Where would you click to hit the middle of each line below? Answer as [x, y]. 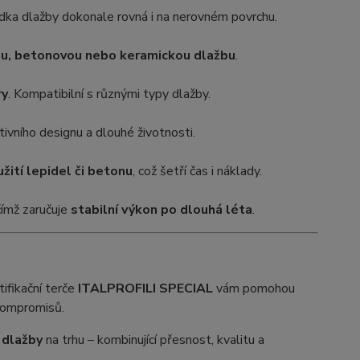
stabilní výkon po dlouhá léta [161, 210]
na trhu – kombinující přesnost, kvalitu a [153, 340]
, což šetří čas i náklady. [197, 172]
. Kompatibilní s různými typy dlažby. [109, 94]
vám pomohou [254, 289]
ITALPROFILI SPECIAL [145, 289]
